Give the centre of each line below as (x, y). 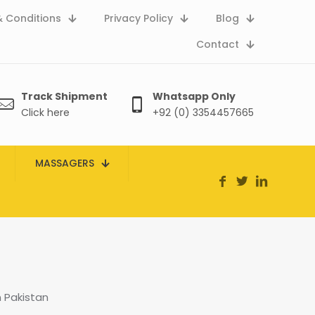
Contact (218, 44)
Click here (45, 112)
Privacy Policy (139, 18)
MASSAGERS (65, 163)
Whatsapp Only (194, 96)
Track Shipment (64, 96)
